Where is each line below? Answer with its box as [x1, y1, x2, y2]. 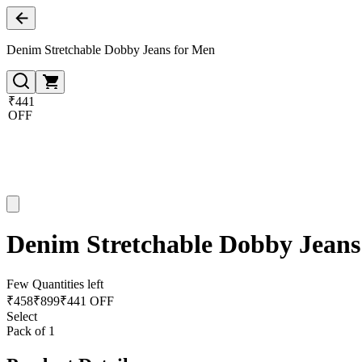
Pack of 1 [6, 323, 55, 338]
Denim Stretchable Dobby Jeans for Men [6, 43, 215, 57]
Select [6, 309, 37, 323]
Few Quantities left [6, 276, 103, 291]
